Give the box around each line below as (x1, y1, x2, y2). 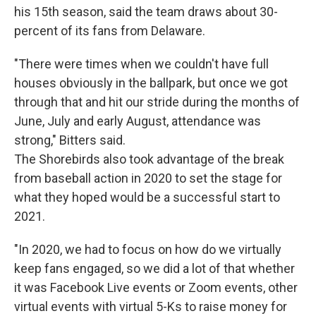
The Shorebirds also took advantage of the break (14, 152, 284, 166)
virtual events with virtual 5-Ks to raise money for (14, 299, 287, 314)
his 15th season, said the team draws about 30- (14, 4, 278, 19)
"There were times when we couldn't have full (14, 56, 269, 71)
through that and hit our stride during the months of (14, 95, 300, 109)
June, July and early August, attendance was (14, 114, 261, 128)
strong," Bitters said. (14, 133, 126, 147)
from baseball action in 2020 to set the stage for (14, 171, 282, 186)
